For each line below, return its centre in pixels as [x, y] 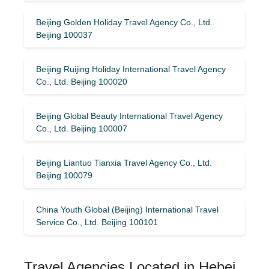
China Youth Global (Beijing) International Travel [127, 209]
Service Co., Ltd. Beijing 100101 [97, 222]
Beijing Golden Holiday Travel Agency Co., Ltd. [124, 22]
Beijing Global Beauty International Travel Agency [129, 116]
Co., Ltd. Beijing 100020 [82, 81]
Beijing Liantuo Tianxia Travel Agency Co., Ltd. [124, 162]
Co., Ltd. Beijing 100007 [82, 128]
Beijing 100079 [64, 175]
